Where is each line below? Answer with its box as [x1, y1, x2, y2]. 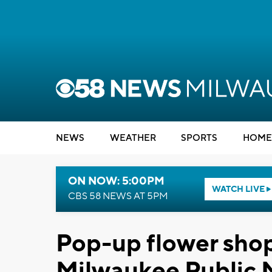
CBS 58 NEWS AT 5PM [68, 190, 168, 202]
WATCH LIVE [211, 184, 267, 195]
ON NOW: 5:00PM [68, 174, 165, 188]
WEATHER [109, 132, 156, 144]
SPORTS [181, 132, 217, 144]
